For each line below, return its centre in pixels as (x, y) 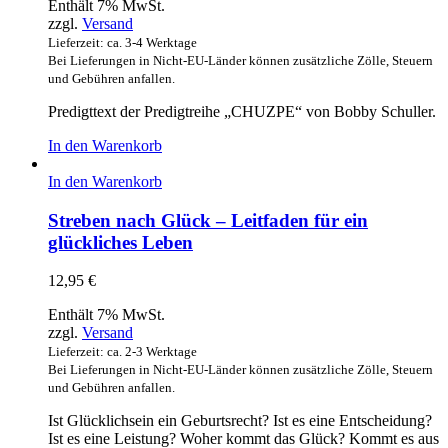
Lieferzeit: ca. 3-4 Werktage (122, 42)
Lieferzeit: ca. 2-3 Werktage (122, 352)
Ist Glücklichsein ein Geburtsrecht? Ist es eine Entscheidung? (240, 421)
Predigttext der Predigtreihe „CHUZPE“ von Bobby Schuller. (242, 111)
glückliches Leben (120, 242)
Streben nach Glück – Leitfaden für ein (208, 220)
